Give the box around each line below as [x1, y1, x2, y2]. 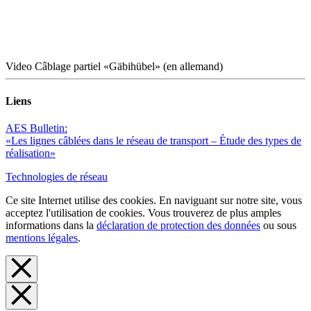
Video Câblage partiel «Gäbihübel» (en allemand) [6, 60, 223, 73]
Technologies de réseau [6, 170, 108, 183]
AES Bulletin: [6, 121, 67, 134]
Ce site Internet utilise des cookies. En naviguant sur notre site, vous [6, 194, 302, 206]
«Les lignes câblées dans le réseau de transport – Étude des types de [6, 134, 301, 146]
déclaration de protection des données [96, 219, 260, 231]
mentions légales [6, 231, 78, 244]
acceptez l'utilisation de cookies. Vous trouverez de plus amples [6, 206, 281, 219]
